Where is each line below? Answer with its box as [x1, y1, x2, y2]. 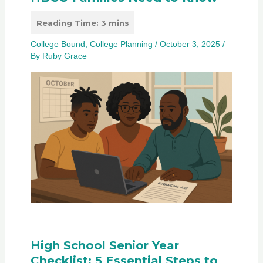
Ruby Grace [42, 51, 87, 61]
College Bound [30, 39, 85, 49]
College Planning [89, 39, 153, 49]
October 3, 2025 [159, 39, 222, 49]
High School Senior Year [30, 238, 179, 253]
